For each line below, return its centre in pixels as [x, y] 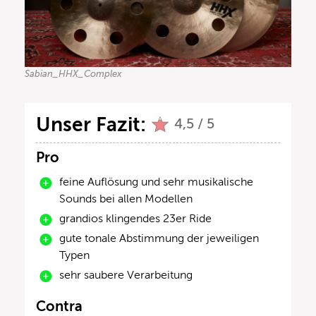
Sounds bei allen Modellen [126, 199]
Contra [59, 306]
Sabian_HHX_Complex [73, 74]
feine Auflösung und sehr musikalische [156, 182]
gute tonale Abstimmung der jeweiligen [159, 238]
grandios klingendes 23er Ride [135, 218]
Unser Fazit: [91, 124]
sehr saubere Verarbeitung [126, 275]
